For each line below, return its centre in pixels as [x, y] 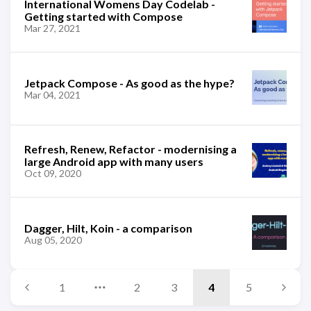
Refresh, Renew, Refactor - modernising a [131, 149]
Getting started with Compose [103, 16]
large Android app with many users [114, 161]
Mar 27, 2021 [52, 28]
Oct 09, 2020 [53, 173]
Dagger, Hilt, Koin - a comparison [108, 228]
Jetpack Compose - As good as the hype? [129, 83]
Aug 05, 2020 [53, 239]
